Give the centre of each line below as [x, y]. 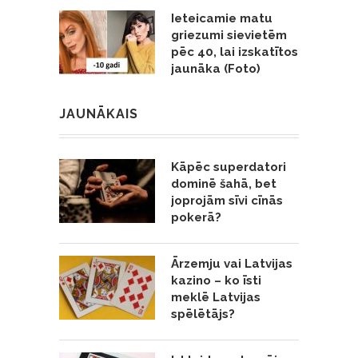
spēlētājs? [203, 314]
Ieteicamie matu [222, 18]
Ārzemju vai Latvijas [232, 263]
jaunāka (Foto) [216, 68]
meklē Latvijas [216, 297]
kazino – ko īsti [216, 280]
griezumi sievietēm [229, 35]
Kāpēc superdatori [229, 167]
